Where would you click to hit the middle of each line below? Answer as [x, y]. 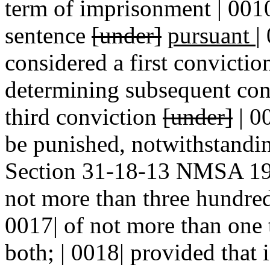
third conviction [84, 117]
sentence [48, 35]
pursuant [212, 35]
